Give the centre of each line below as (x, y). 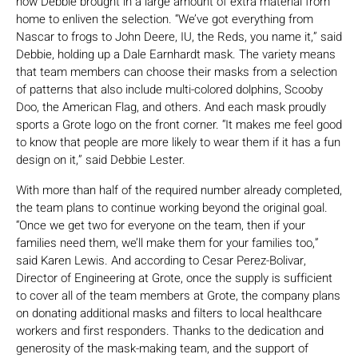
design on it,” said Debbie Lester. (101, 160)
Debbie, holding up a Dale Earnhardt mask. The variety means (176, 55)
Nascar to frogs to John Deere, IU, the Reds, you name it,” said (179, 37)
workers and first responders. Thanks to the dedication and (170, 331)
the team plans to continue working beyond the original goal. (172, 208)
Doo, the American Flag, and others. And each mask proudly (171, 107)
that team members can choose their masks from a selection (177, 72)
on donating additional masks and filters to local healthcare (169, 314)
